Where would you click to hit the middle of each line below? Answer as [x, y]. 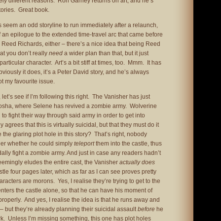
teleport [84, 144]
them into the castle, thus [128, 144]
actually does [137, 162]
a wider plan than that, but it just [106, 53]
